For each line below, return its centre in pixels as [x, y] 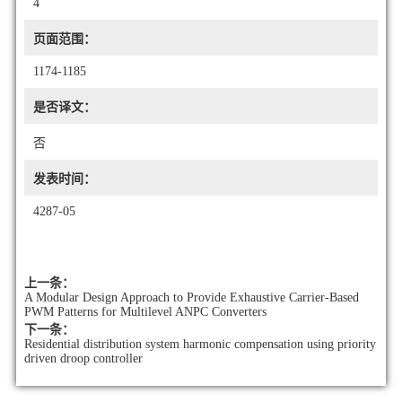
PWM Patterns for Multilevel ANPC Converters [145, 311]
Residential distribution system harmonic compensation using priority [200, 344]
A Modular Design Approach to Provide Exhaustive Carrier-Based [191, 297]
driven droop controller [83, 358]
